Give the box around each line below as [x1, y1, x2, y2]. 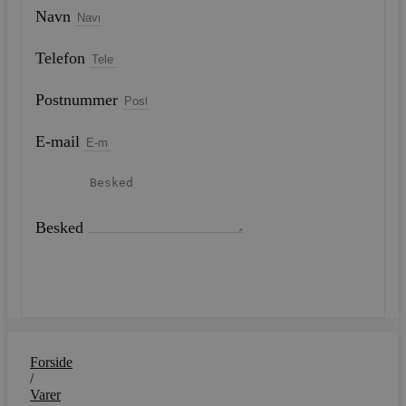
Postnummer [35, 91, 122, 109]
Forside [30, 354, 72, 370]
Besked [35, 218, 88, 237]
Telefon [35, 49, 90, 67]
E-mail [35, 132, 84, 150]
